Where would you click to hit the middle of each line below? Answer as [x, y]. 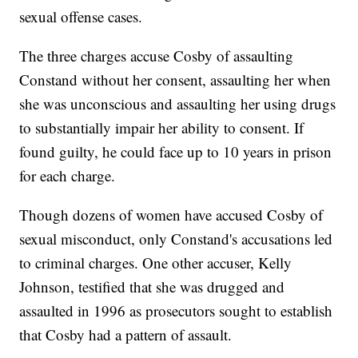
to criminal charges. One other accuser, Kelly [156, 263]
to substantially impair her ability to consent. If [162, 128]
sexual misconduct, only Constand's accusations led [176, 239]
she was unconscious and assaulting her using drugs [178, 104]
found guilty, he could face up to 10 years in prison [176, 152]
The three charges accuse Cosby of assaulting [157, 56]
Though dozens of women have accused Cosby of [171, 215]
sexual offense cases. [81, 17]
